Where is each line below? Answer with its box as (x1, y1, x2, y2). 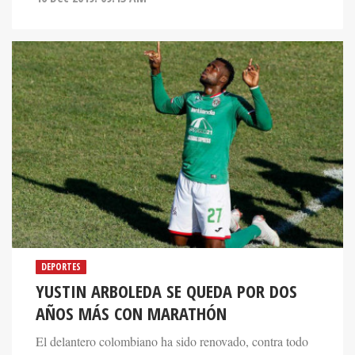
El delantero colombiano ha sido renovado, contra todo (36, 333, 308, 351)
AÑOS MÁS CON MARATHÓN (36, 301, 227, 326)
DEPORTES (41, 260, 81, 274)
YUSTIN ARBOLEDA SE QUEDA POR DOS (36, 279, 297, 304)
